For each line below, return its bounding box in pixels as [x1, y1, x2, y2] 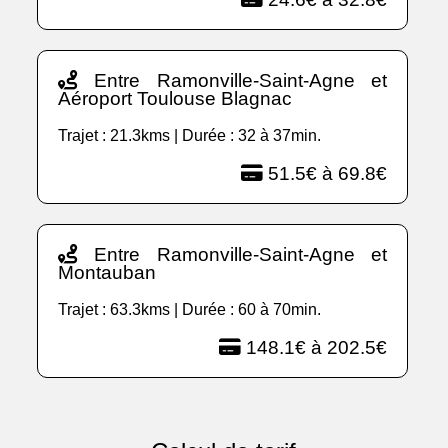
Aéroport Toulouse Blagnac [58, 88, 293, 110]
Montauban [58, 262, 157, 284]
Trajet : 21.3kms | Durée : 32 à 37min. [58, 127, 322, 145]
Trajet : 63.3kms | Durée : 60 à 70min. [58, 301, 322, 319]
